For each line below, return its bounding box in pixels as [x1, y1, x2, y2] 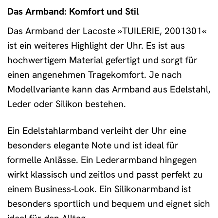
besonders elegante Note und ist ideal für [7, 139, 179, 151]
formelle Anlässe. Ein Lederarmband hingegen [7, 153, 197, 166]
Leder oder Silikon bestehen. [7, 97, 126, 110]
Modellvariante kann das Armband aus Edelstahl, [7, 83, 211, 95]
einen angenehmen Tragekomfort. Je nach [7, 68, 182, 81]
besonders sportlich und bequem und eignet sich [7, 197, 210, 210]
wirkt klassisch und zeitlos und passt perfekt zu [7, 168, 203, 181]
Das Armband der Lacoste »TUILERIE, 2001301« [7, 24, 206, 37]
